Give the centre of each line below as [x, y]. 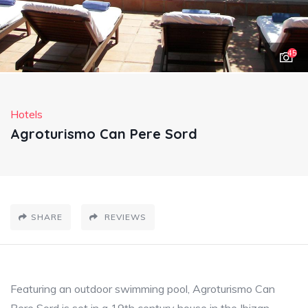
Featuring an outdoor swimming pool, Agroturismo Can [143, 289]
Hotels [26, 114]
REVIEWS [124, 217]
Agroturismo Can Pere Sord [104, 134]
